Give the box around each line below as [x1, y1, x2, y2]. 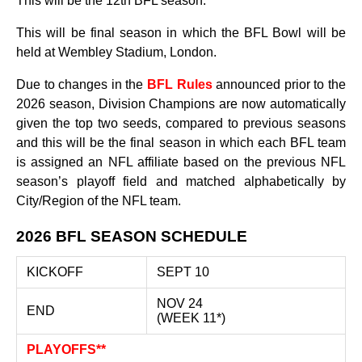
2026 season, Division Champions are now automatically [16, 97, 346, 111]
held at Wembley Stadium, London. [16, 45, 217, 59]
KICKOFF [27, 265, 83, 279]
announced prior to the [212, 78, 347, 91]
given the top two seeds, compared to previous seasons [16, 116, 346, 130]
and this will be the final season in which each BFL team [16, 136, 346, 149]
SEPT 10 [157, 265, 209, 279]
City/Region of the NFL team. [16, 194, 181, 208]
